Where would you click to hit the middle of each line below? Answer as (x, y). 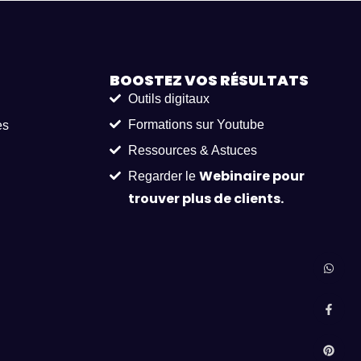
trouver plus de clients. (205, 199)
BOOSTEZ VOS (165, 81)
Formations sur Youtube (196, 125)
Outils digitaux (168, 99)
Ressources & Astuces (192, 151)
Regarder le (163, 176)
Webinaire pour (251, 176)
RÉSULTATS (264, 81)
